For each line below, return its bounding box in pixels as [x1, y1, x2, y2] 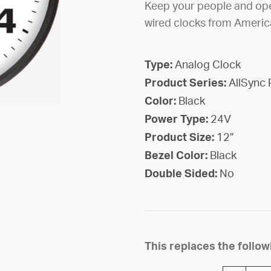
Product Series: [144, 77, 229, 89]
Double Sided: [144, 168, 220, 180]
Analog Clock [174, 59, 241, 71]
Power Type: [144, 114, 211, 125]
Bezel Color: [144, 150, 210, 162]
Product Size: [144, 132, 217, 143]
